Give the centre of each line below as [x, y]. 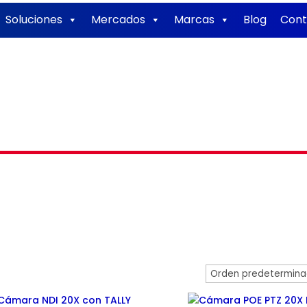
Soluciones [34, 20]
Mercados [119, 20]
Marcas [195, 20]
